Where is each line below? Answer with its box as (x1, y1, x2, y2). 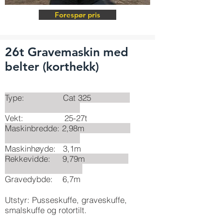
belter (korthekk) (5, 59, 99, 74)
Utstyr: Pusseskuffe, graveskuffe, (5, 195, 127, 205)
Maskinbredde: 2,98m (5, 123, 130, 133)
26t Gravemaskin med (5, 45, 128, 59)
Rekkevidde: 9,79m (5, 154, 128, 164)
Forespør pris (55, 10, 100, 19)
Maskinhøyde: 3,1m (5, 143, 81, 154)
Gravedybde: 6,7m (5, 174, 80, 184)
